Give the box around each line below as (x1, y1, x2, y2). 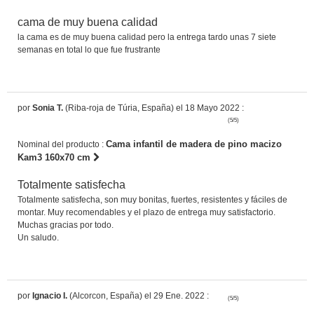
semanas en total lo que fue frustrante (18, 44, 161, 55)
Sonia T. (32, 102, 63, 113)
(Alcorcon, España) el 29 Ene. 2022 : (67, 290, 209, 301)
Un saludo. (18, 232, 59, 243)
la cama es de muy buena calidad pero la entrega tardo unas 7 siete (18, 32, 276, 42)
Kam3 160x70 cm (18, 151, 93, 163)
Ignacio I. (32, 290, 67, 301)
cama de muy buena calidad (18, 15, 158, 28)
